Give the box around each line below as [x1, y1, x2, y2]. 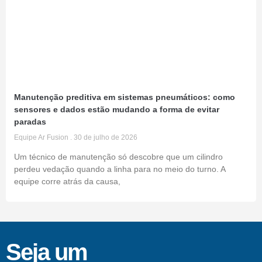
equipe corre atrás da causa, [14, 177, 120, 187]
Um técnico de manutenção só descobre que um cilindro [14, 152, 223, 162]
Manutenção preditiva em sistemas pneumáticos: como [14, 92, 235, 102]
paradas [14, 117, 46, 127]
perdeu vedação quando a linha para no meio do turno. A [14, 164, 225, 174]
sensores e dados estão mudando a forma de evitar [14, 105, 219, 115]
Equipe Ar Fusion [14, 133, 70, 142]
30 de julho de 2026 [72, 133, 137, 142]
